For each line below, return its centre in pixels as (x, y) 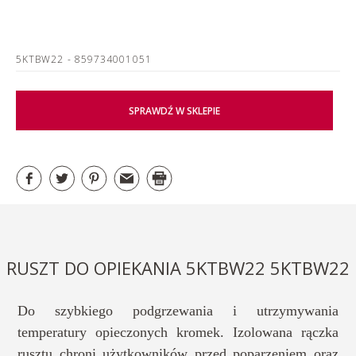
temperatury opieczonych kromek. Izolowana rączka (178, 332)
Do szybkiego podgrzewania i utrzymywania (178, 311)
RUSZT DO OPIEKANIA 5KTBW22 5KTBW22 (178, 268)
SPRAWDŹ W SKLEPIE (174, 110)
